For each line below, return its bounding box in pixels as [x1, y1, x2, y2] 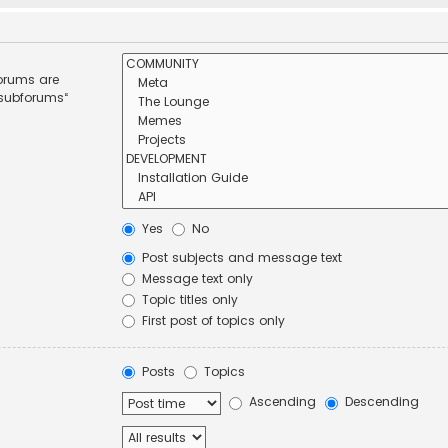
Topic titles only [138, 290, 239, 308]
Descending [341, 393, 420, 411]
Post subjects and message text [138, 248, 343, 266]
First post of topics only [138, 311, 286, 329]
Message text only [138, 269, 254, 287]
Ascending [245, 393, 317, 411]
